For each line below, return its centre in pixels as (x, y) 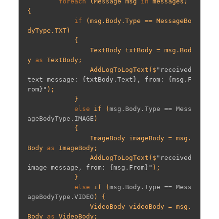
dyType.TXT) (49, 30)
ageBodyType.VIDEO (61, 197)
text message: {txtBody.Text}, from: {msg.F (109, 79)
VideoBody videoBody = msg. (59, 206)
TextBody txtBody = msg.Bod (59, 50)
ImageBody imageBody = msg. (59, 138)
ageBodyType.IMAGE (61, 118)
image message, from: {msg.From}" (90, 167)
